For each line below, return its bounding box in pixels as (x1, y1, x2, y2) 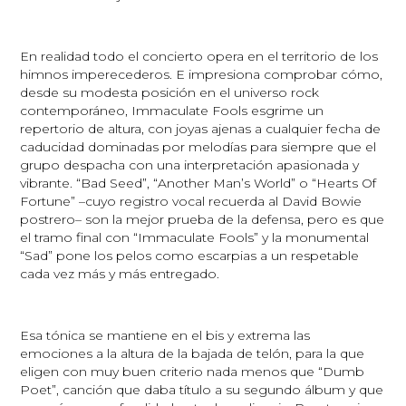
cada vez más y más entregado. (20, 265, 220, 282)
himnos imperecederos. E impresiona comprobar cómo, (20, 65, 383, 82)
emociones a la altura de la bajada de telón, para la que (20, 344, 365, 362)
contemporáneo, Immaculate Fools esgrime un (20, 101, 324, 119)
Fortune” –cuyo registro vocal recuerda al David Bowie (20, 192, 362, 209)
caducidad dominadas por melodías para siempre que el (20, 138, 377, 155)
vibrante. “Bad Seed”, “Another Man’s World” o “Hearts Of (20, 174, 377, 191)
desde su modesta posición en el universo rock (20, 83, 320, 101)
